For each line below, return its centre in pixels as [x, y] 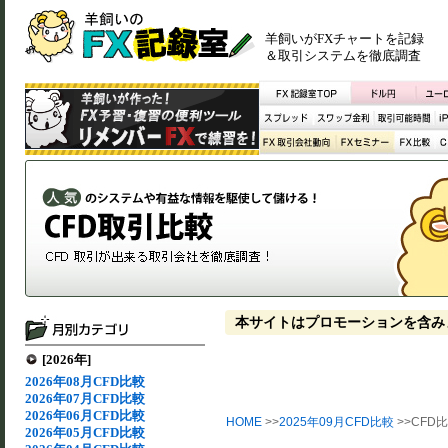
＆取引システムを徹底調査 [343, 55]
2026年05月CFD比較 [85, 432]
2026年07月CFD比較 [85, 398]
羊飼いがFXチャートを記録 [344, 38]
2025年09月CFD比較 [336, 422]
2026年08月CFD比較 [85, 381]
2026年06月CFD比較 [85, 415]
